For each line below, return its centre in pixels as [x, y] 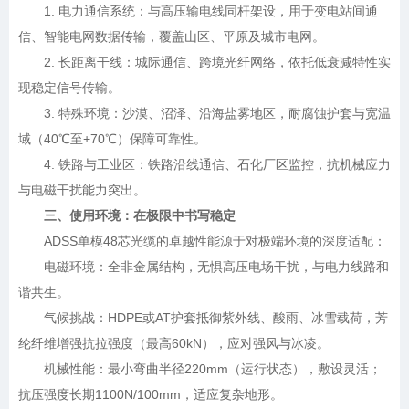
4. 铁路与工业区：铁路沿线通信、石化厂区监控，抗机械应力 [204, 165]
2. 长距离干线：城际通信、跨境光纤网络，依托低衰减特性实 [204, 63]
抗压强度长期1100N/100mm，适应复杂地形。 [151, 395]
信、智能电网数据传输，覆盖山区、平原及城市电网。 [172, 37]
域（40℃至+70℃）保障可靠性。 [112, 139]
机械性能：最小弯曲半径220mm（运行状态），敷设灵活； [200, 369]
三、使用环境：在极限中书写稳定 [127, 216]
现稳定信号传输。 [69, 88]
